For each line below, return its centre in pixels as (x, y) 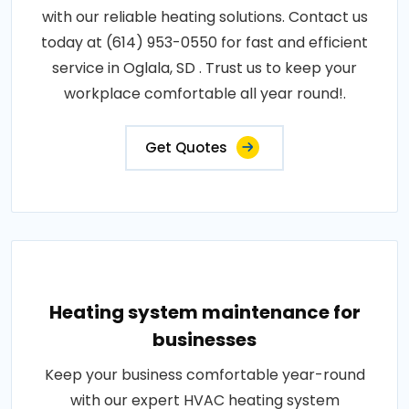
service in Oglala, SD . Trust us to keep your (204, 68)
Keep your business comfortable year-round (204, 375)
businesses (204, 340)
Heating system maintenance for (204, 312)
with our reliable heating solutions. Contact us (204, 17)
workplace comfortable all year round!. (204, 94)
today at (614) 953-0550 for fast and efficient (204, 42)
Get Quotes (186, 147)
